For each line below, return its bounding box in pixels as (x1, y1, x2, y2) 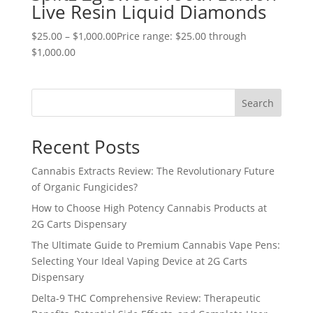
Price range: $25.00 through (116, 29, 247, 43)
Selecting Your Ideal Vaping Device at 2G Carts (31, 254, 247, 268)
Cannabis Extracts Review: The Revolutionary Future (31, 164, 275, 178)
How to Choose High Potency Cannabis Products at (31, 201, 267, 215)
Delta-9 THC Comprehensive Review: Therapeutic (31, 291, 261, 305)
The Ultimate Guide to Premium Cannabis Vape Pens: (31, 238, 280, 252)
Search (242, 96, 275, 110)
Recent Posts (31, 134, 140, 160)
